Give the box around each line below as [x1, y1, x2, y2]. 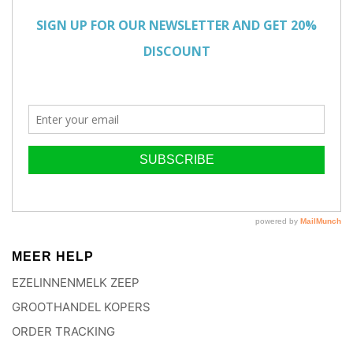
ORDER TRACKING [12, 324, 115, 340]
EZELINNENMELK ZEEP [12, 275, 139, 291]
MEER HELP [12, 250, 94, 264]
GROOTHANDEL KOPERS [12, 299, 150, 315]
